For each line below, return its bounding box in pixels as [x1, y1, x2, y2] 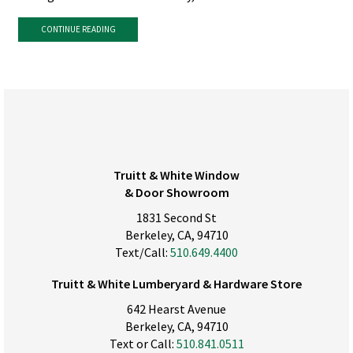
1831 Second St [136, 209, 217, 225]
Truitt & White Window [113, 166, 240, 183]
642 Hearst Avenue [127, 301, 226, 318]
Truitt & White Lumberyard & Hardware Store [51, 276, 302, 292]
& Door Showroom [124, 184, 229, 200]
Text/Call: [115, 243, 170, 260]
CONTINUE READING [40, 24, 116, 35]
